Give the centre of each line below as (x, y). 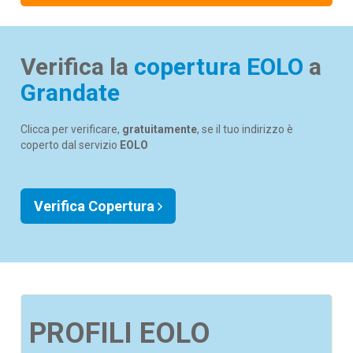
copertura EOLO (219, 67)
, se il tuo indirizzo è (245, 129)
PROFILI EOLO (120, 333)
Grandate (71, 93)
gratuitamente (160, 129)
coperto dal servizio (71, 145)
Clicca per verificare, (72, 129)
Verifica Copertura (96, 206)
